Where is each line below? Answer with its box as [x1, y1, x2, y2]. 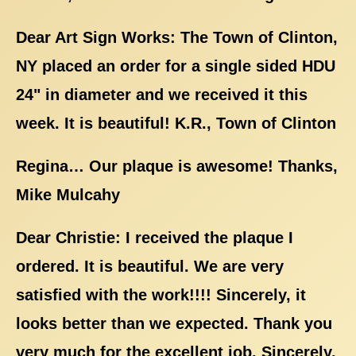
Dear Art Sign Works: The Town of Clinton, [16, 28, 338, 46]
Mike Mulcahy [16, 185, 120, 203]
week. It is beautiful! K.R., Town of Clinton [16, 114, 336, 132]
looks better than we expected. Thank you [16, 314, 332, 332]
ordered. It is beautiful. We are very [16, 257, 284, 275]
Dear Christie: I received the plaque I [16, 228, 293, 246]
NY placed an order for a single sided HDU [16, 56, 335, 75]
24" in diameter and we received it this [16, 85, 308, 103]
